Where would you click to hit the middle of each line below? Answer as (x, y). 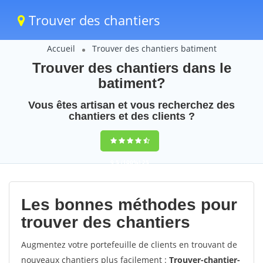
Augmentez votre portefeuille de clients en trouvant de (129, 245)
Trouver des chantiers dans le (131, 68)
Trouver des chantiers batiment (154, 48)
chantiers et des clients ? (131, 116)
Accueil (61, 48)
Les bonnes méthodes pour (129, 205)
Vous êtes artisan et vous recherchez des (131, 105)
